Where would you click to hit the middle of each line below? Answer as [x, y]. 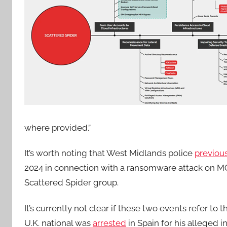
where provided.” [58, 128]
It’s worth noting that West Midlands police [109, 153]
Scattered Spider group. [71, 183]
